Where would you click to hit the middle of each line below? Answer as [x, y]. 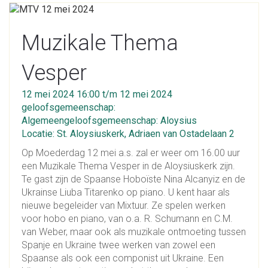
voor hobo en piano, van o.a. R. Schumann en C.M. [127, 219]
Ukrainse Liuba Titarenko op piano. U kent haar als [126, 192]
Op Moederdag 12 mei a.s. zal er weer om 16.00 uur [131, 153]
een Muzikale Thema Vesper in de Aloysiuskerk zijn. [128, 166]
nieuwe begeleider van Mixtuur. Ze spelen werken [124, 205]
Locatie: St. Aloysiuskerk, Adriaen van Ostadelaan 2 [128, 134]
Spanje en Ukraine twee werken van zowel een [118, 245]
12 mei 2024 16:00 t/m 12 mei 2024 [97, 94]
